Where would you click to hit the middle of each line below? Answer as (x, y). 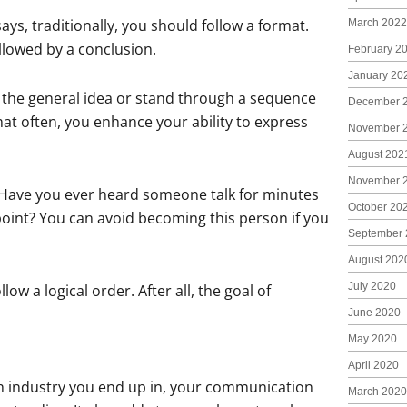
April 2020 (373, 365)
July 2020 (372, 286)
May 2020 (372, 339)
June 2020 (374, 313)
